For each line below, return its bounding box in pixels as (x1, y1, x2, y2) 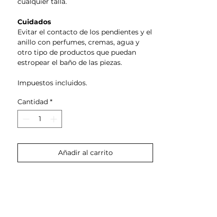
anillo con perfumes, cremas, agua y (17, 38, 139, 47)
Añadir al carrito (58, 148, 113, 157)
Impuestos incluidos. (17, 78, 87, 88)
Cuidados (17, 17, 51, 27)
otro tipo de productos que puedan (17, 48, 136, 57)
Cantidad (17, 97, 48, 107)
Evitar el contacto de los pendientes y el (17, 28, 152, 37)
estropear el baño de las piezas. (17, 58, 122, 67)
